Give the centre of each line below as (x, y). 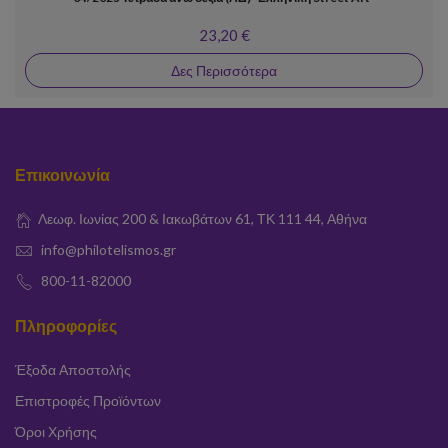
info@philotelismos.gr (108, 249)
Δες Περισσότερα (224, 70)
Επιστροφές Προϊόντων (88, 400)
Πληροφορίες (66, 325)
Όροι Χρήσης (56, 431)
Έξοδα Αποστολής (73, 369)
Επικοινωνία (62, 174)
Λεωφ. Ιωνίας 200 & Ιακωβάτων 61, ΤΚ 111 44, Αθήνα (202, 218)
